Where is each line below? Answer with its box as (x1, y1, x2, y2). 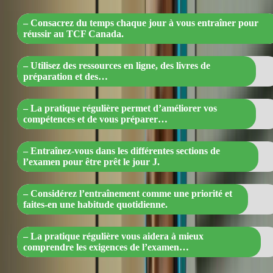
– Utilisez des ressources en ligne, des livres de (23, 60, 210, 71)
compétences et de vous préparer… (23, 114, 168, 125)
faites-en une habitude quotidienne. (23, 199, 168, 210)
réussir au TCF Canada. (23, 29, 124, 40)
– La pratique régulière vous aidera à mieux (23, 231, 204, 242)
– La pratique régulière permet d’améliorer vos (23, 103, 217, 114)
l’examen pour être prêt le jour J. (23, 157, 160, 168)
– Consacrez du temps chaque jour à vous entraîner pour (23, 18, 258, 29)
